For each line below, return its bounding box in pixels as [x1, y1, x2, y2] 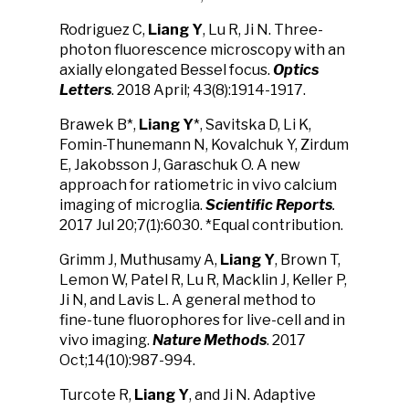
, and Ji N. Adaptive [189, 386, 316, 404]
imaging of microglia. [59, 196, 205, 214]
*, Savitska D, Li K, [194, 116, 311, 133]
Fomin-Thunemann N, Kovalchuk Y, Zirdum [59, 136, 349, 153]
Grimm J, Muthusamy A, [59, 251, 220, 268]
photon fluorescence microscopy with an [59, 41, 345, 58]
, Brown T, [275, 251, 341, 268]
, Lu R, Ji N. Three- [203, 21, 323, 38]
